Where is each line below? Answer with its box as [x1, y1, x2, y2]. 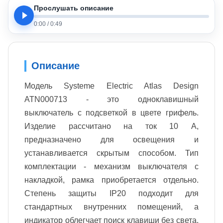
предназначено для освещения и [24, 135, 199, 144]
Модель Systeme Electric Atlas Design [24, 82, 199, 91]
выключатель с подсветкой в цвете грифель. [24, 109, 199, 117]
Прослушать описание [34, 3, 114, 12]
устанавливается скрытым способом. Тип [24, 149, 199, 158]
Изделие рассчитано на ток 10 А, [24, 122, 199, 131]
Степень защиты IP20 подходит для [24, 189, 199, 198]
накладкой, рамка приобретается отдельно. [24, 176, 199, 185]
